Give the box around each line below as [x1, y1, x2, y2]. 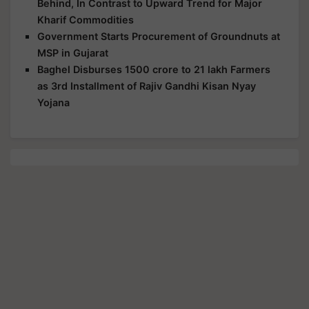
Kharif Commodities [37, 14, 134, 26]
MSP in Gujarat [37, 47, 108, 59]
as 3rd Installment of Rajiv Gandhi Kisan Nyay [37, 80, 256, 92]
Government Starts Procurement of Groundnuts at [37, 30, 280, 43]
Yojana [37, 97, 70, 109]
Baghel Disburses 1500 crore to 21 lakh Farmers [37, 63, 270, 76]
